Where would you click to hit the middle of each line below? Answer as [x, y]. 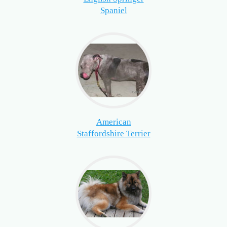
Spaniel [113, 11]
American [113, 122]
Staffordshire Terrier [113, 134]
